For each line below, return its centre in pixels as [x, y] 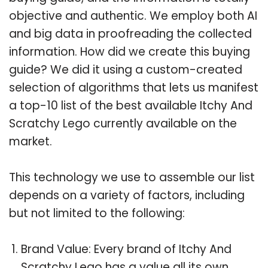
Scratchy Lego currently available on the [123, 123]
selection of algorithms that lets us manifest [134, 87]
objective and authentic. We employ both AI [133, 16]
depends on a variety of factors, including [127, 195]
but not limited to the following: [97, 213]
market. [31, 141]
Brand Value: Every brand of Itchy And [126, 249]
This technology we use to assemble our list [132, 177]
